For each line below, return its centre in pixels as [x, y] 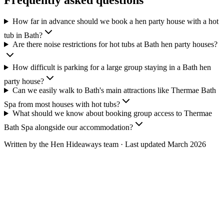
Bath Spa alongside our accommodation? [68, 127]
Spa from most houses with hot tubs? [62, 104]
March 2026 [187, 144]
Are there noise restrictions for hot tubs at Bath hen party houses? [115, 44]
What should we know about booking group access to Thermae [112, 113]
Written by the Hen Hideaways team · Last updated [85, 144]
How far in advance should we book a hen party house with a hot [115, 21]
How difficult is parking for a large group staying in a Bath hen [111, 67]
